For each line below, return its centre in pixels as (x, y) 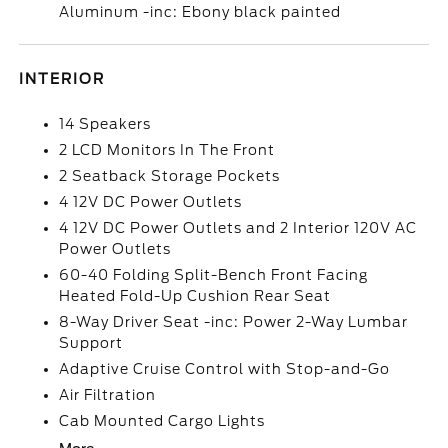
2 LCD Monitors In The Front (167, 150)
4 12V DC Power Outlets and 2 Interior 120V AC (238, 228)
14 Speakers (105, 124)
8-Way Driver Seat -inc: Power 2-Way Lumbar (234, 322)
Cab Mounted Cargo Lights (162, 421)
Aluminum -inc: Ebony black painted (200, 12)
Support (91, 343)
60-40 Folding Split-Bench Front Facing (214, 275)
